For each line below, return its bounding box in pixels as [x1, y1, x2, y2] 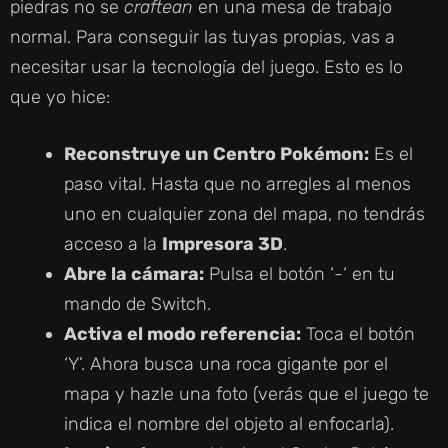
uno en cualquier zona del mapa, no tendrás [64, 203, 425, 226]
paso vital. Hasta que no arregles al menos [64, 173, 411, 196]
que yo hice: [10, 86, 110, 109]
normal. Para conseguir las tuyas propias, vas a [10, 26, 395, 49]
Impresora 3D [162, 233, 283, 256]
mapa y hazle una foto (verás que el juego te [64, 383, 429, 406]
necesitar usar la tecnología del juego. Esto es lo [10, 56, 403, 79]
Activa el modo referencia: [64, 323, 301, 346]
